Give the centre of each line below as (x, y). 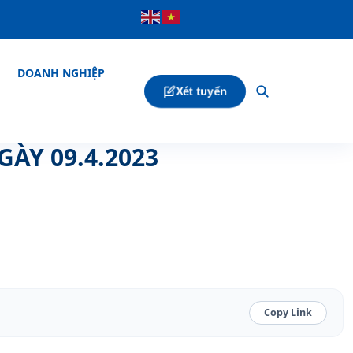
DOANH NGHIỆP (61, 73)
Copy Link (288, 312)
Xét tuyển (202, 91)
